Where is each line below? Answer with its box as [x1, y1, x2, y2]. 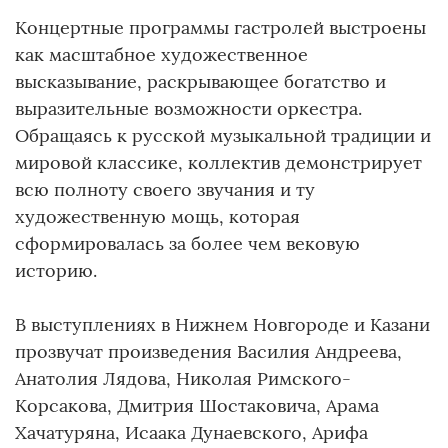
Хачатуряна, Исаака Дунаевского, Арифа [15, 420, 368, 444]
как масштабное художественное [15, 42, 308, 66]
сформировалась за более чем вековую [15, 231, 360, 255]
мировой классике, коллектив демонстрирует [15, 150, 422, 174]
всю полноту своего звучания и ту [15, 177, 315, 201]
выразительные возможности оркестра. [15, 96, 362, 120]
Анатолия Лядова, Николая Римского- [15, 366, 351, 390]
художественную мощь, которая [15, 204, 300, 228]
